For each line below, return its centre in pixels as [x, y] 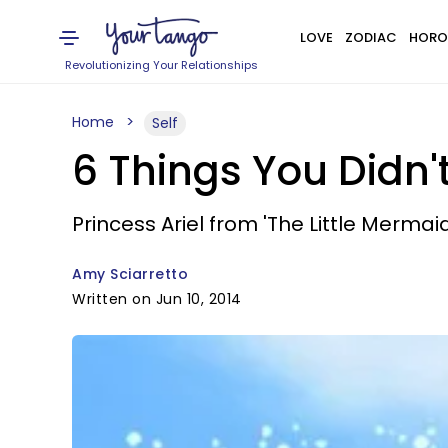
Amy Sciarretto [130, 274]
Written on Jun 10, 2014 [157, 299]
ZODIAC [370, 37]
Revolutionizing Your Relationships [162, 65]
